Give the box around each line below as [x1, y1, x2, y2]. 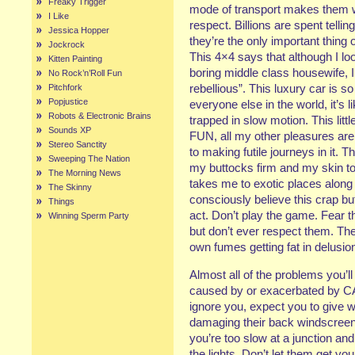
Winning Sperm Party [48, 211, 129, 220]
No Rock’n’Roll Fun [48, 68, 122, 78]
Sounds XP [48, 125, 91, 135]
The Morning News [48, 168, 121, 177]
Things [48, 197, 74, 206]
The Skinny [48, 182, 92, 192]
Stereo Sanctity [48, 139, 107, 149]
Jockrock [48, 40, 85, 49]
